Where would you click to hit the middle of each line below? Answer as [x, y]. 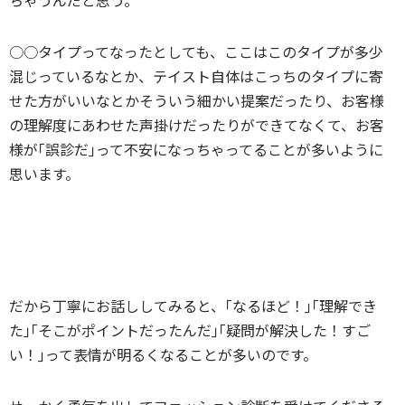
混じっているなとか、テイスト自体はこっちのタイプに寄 [196, 75]
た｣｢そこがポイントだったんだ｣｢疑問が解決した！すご [190, 330]
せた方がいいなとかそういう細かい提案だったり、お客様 [197, 100]
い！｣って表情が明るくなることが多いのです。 [163, 354]
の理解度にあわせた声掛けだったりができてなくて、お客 [197, 124]
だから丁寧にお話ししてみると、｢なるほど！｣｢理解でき [193, 305]
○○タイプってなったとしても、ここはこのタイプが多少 [196, 51]
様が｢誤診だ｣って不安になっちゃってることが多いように [196, 149]
